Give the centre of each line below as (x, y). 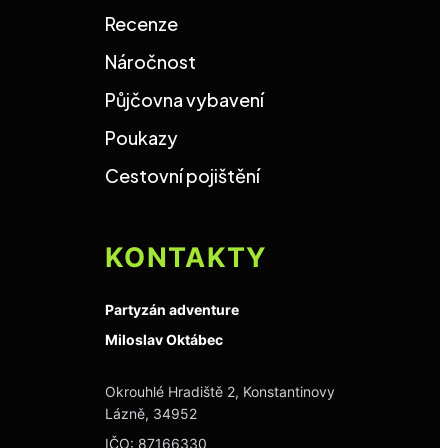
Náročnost (150, 61)
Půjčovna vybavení (184, 99)
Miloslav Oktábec (164, 339)
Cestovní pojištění (182, 175)
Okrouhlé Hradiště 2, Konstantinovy (220, 391)
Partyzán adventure (172, 309)
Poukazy (141, 137)
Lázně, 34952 (151, 413)
